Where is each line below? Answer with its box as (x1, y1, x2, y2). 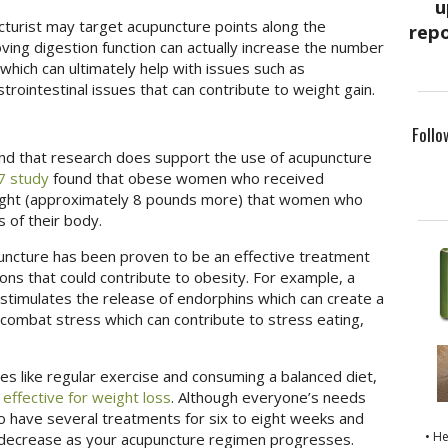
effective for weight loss (2, 387, 171, 408)
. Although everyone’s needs (170, 387, 366, 408)
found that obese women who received (48, 168, 324, 189)
